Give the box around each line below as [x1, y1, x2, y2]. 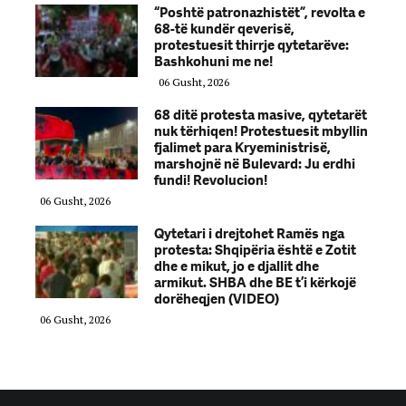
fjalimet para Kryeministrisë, [154, 139, 331, 156]
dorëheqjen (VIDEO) [154, 290, 279, 307]
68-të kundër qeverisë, [154, 20, 295, 37]
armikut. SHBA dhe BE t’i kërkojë [154, 274, 356, 291]
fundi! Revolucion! [154, 171, 267, 188]
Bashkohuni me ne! [154, 53, 273, 70]
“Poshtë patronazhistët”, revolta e [154, 4, 365, 21]
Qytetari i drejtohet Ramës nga [154, 225, 344, 242]
